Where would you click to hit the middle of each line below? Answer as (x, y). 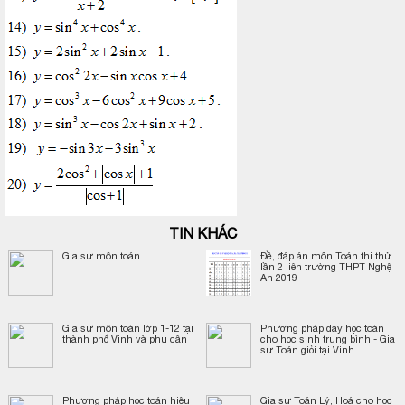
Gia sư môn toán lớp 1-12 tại (128, 328)
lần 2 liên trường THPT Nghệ (326, 267)
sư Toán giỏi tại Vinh (308, 350)
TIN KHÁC (202, 233)
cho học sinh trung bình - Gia (328, 339)
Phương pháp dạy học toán (323, 328)
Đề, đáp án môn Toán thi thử (326, 256)
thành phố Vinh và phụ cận (125, 339)
